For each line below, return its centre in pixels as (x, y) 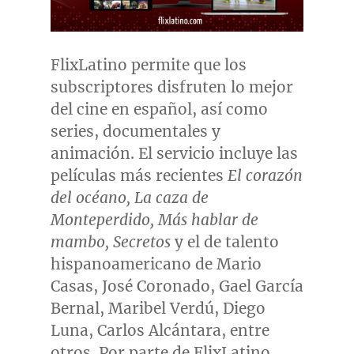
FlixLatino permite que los (148, 64)
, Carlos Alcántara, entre (179, 330)
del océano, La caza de (129, 197)
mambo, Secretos (110, 241)
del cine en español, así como (159, 109)
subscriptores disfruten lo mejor (171, 87)
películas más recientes (139, 175)
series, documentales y (135, 131)
